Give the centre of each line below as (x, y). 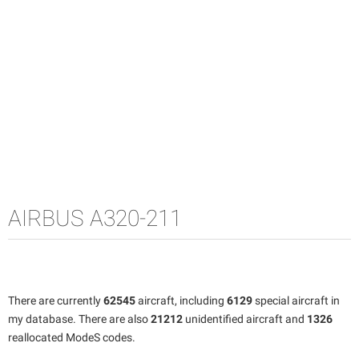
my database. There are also (79, 319)
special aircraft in (296, 300)
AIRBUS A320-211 (95, 218)
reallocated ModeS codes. (72, 337)
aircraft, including (181, 300)
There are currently (56, 300)
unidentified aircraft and (245, 319)
